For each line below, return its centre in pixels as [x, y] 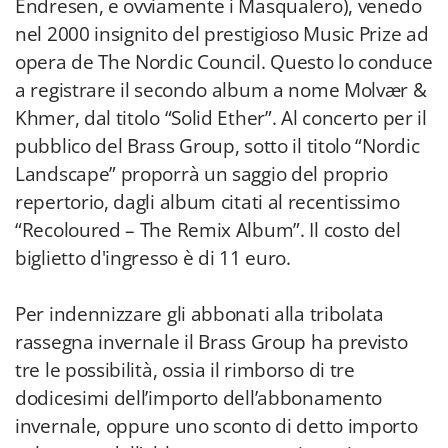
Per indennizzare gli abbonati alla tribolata [199, 314]
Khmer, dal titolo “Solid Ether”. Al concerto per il [221, 118]
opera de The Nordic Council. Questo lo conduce [224, 62]
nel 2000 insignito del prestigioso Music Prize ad [222, 34]
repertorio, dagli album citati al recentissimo [207, 202]
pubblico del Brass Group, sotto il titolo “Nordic [217, 146]
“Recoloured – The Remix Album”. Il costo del [208, 230]
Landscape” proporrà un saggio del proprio [201, 174]
